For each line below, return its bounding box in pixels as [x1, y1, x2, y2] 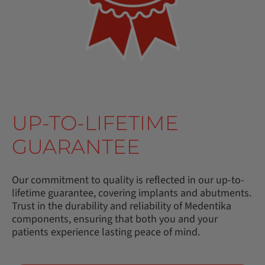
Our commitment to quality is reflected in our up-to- [12, 172, 244, 188]
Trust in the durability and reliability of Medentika [12, 198, 231, 214]
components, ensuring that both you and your [12, 211, 218, 227]
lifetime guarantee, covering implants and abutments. [12, 185, 251, 201]
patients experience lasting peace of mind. [12, 224, 200, 240]
